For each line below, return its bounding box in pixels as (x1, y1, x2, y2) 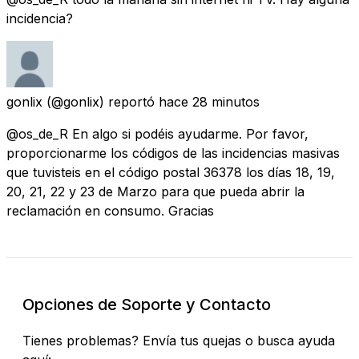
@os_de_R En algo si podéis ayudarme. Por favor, (6, 125, 309, 142)
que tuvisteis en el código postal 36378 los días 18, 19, (6, 163, 335, 180)
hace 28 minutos (159, 93, 260, 110)
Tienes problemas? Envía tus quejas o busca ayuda (22, 332, 335, 349)
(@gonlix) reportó (46, 93, 155, 110)
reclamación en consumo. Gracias (6, 202, 214, 219)
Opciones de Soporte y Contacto (22, 294, 271, 314)
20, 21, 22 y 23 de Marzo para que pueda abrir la (6, 183, 305, 200)
